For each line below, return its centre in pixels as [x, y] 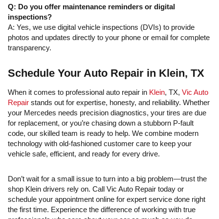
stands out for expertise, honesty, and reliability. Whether [119, 102]
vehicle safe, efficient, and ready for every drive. [84, 154]
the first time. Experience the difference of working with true [102, 209]
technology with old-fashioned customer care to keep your [100, 143]
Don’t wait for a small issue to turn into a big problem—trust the [107, 179]
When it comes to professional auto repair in [78, 92]
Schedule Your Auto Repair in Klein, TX [106, 73]
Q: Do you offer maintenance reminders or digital [91, 7]
